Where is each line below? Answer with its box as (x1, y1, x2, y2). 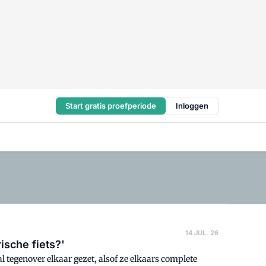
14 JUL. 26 (185, 229, 218, 237)
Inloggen (176, 100, 208, 110)
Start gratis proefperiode (65, 100, 156, 110)
